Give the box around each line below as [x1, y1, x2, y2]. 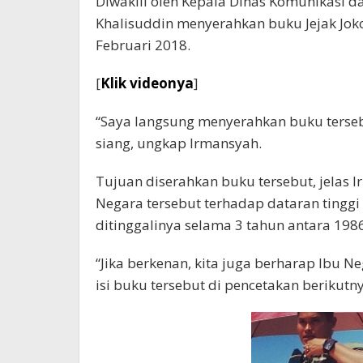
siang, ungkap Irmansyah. [96, 134, 262, 153]
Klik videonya [100, 74, 194, 93]
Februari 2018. [96, 36, 190, 55]
